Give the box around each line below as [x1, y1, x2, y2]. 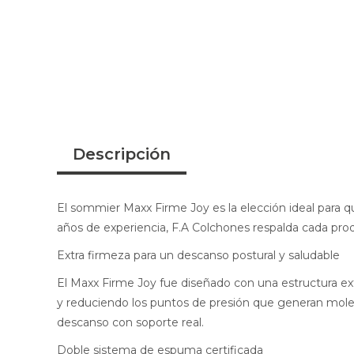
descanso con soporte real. [57, 315, 204, 330]
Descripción [73, 145, 171, 164]
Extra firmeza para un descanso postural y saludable [57, 248, 340, 262]
